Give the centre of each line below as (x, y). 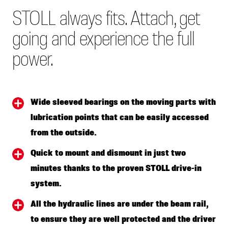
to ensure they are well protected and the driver (123, 220)
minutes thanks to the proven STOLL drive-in (116, 169)
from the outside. (64, 133)
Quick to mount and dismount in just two (108, 153)
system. (46, 184)
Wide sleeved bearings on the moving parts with (123, 103)
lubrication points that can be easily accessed (120, 118)
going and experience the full (103, 40)
